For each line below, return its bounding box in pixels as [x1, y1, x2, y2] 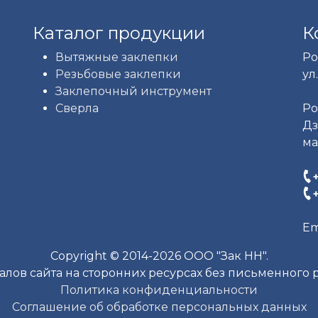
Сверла [55, 102, 99, 115]
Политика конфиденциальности [60, 283, 258, 297]
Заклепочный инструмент [55, 84, 212, 98]
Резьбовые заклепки [55, 67, 181, 81]
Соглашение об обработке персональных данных [11, 300, 307, 314]
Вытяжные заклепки [55, 50, 178, 64]
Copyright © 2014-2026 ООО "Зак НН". [50, 249, 268, 263]
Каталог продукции [33, 23, 205, 43]
